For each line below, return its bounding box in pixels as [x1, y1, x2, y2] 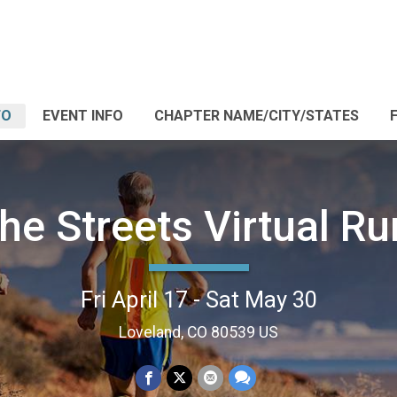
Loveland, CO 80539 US [119, 323, 278, 341]
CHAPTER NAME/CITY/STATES [154, 107, 359, 124]
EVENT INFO [43, 107, 123, 124]
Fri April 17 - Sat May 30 [80, 285, 317, 313]
